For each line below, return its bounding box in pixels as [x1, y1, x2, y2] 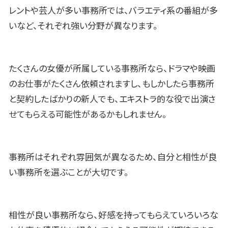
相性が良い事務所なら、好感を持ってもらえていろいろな [9, 210, 218, 220]
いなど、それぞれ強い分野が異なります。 [9, 21, 158, 32]
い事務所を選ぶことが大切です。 [9, 167, 129, 178]
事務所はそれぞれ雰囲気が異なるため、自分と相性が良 [9, 152, 217, 163]
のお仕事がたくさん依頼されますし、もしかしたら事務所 [9, 79, 214, 90]
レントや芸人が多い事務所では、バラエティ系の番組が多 [9, 6, 218, 16]
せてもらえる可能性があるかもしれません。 [9, 109, 167, 120]
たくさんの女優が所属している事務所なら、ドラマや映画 [9, 64, 215, 74]
